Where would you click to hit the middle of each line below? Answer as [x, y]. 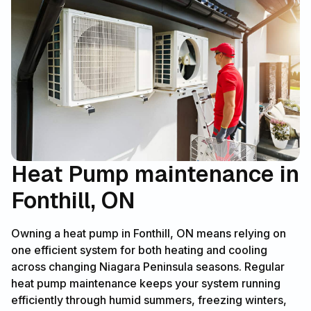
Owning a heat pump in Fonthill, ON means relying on [149, 234]
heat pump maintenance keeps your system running [146, 284]
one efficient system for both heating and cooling [139, 250]
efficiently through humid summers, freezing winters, [149, 300]
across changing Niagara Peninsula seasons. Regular [148, 267]
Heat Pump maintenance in [155, 174]
